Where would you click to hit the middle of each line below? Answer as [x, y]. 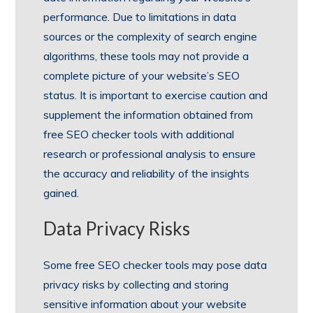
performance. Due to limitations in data [140, 17]
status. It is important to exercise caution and [156, 95]
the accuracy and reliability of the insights [147, 174]
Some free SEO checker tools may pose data [155, 265]
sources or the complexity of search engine [151, 37]
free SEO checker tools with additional [139, 134]
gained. [61, 193]
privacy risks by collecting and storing [136, 285]
